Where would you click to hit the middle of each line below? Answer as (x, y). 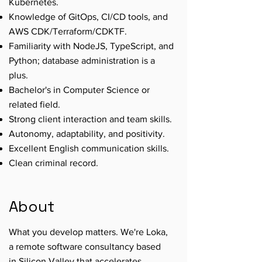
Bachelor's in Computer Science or (79, 90)
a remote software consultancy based (85, 247)
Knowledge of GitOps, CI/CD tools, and (88, 17)
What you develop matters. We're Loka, (88, 232)
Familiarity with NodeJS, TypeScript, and (91, 46)
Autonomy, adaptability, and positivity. (87, 134)
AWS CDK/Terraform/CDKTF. (68, 31)
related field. (35, 104)
